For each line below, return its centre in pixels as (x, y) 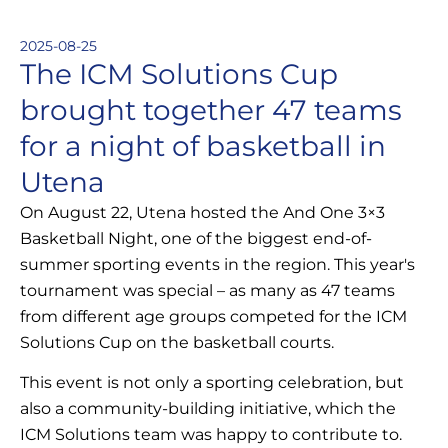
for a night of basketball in (203, 145)
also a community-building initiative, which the (208, 408)
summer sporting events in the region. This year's (217, 264)
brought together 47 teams (211, 109)
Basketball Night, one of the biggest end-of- (196, 238)
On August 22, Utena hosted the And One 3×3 (202, 212)
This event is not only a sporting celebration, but (212, 382)
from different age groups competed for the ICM (213, 316)
